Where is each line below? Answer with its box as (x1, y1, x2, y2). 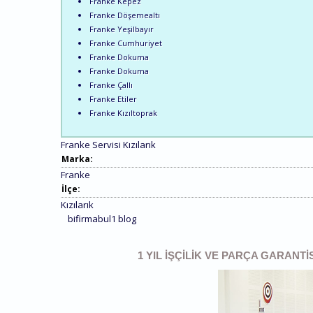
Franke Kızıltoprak (89, 107, 158, 118)
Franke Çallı (89, 79, 133, 90)
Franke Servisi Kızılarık (61, 138, 156, 151)
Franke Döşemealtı (89, 9, 161, 20)
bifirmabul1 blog (68, 212, 136, 225)
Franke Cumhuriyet (89, 37, 163, 48)
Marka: (61, 152, 95, 165)
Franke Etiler (89, 93, 138, 104)
